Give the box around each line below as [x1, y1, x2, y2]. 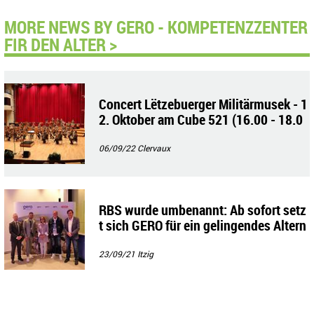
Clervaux [137, 142, 170, 153]
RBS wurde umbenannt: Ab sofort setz [99, 200, 306, 219]
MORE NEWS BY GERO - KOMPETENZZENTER [4, 14, 308, 39]
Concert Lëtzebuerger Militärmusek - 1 [99, 94, 308, 114]
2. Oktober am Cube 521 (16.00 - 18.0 [99, 109, 303, 129]
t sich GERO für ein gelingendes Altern [99, 215, 306, 235]
